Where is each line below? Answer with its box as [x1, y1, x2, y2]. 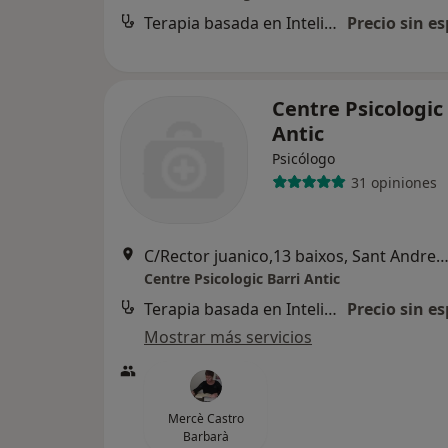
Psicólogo [272, 149, 335, 168]
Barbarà [182, 428, 229, 445]
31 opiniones [350, 172, 437, 192]
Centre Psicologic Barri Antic [144, 269, 340, 288]
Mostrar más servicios [144, 326, 312, 348]
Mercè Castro [167, 410, 244, 427]
